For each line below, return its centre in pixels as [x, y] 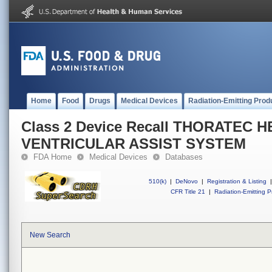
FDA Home [53, 157]
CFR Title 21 [188, 192]
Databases [184, 157]
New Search [50, 235]
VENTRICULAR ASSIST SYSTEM [134, 144]
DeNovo [187, 181]
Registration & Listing [237, 181]
